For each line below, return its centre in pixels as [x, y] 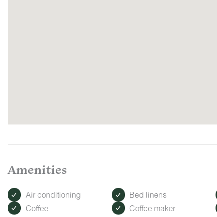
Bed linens [148, 195]
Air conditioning [53, 195]
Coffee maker [153, 208]
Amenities [37, 169]
